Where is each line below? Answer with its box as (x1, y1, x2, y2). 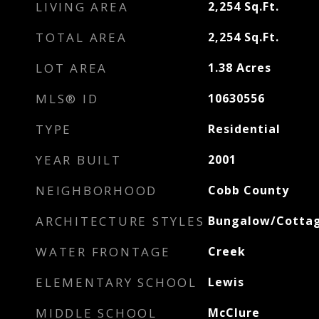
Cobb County (207, 182, 289, 198)
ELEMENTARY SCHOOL (36, 274, 197, 291)
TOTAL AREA (36, 29, 127, 46)
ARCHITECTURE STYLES (36, 213, 205, 229)
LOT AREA (36, 60, 108, 76)
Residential (207, 121, 281, 137)
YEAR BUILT (36, 152, 122, 168)
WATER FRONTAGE (36, 244, 171, 260)
